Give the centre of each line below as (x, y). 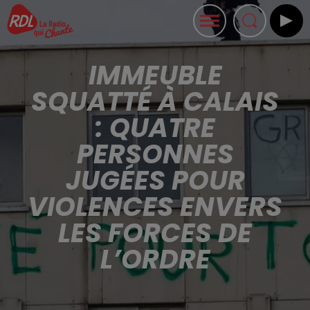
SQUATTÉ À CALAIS (155, 101)
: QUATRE (155, 128)
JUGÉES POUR (155, 180)
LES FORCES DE (155, 233)
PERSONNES (155, 154)
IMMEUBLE (155, 75)
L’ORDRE (155, 259)
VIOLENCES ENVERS (155, 207)
